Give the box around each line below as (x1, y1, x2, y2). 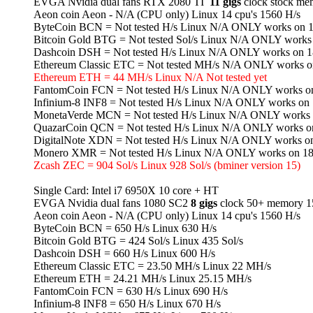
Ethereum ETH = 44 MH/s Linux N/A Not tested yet (34, 71, 267, 84)
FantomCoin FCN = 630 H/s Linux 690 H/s (34, 285, 228, 298)
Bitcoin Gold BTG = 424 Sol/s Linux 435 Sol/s (34, 235, 243, 247)
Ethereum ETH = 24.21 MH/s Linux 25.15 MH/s (34, 272, 252, 285)
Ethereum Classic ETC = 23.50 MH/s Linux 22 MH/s (34, 260, 271, 272)
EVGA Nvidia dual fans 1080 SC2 (34, 197, 191, 210)
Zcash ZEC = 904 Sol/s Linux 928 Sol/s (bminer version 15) (34, 159, 300, 172)
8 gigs (191, 197, 217, 210)
